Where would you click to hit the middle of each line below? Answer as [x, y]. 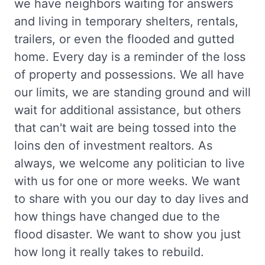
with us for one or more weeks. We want [127, 181]
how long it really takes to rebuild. [109, 252]
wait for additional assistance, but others [127, 110]
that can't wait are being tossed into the [125, 128]
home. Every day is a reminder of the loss [130, 57]
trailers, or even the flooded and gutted [124, 39]
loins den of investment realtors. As [113, 146]
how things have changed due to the [117, 217]
